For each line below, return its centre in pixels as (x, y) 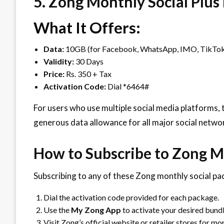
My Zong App (96, 209)
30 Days (89, 61)
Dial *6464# (127, 86)
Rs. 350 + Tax (88, 73)
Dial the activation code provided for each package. (131, 197)
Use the (57, 209)
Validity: (59, 61)
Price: (54, 73)
